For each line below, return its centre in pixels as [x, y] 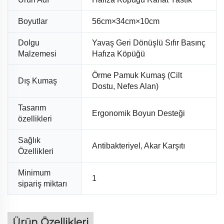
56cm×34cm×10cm [126, 21]
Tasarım [32, 108]
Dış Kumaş [37, 81]
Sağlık [29, 140]
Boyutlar [33, 21]
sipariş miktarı [42, 184]
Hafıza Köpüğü [118, 54]
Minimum [34, 173]
